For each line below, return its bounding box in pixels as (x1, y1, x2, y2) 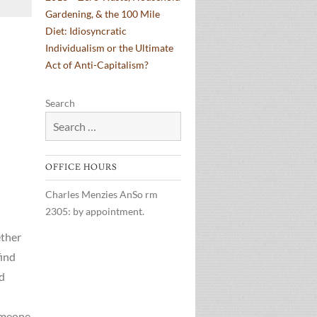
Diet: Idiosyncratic (45, 25, 127, 37)
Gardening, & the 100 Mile (45, 8, 160, 20)
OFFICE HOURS (45, 162, 117, 173)
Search (45, 97, 75, 109)
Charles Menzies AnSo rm (45, 188, 158, 200)
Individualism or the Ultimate (45, 42, 173, 54)
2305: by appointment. (45, 205, 144, 217)
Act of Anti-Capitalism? (45, 59, 149, 71)
